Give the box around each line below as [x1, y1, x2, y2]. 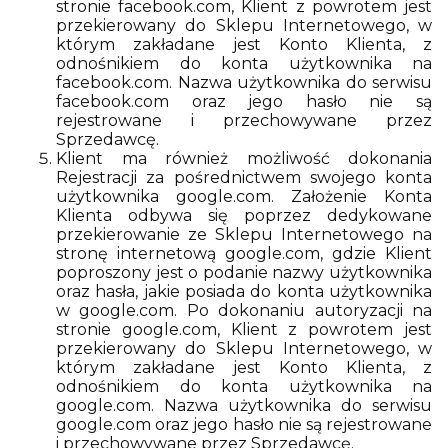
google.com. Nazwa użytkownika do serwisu [56, 396, 432, 415]
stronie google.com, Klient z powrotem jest [56, 320, 432, 339]
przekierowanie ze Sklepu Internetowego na [56, 225, 432, 244]
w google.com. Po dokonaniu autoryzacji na [56, 301, 432, 320]
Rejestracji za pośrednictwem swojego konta [56, 168, 432, 187]
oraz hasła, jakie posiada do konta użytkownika [56, 282, 432, 301]
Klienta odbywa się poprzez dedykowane [56, 206, 432, 225]
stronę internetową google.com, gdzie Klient [56, 244, 432, 263]
